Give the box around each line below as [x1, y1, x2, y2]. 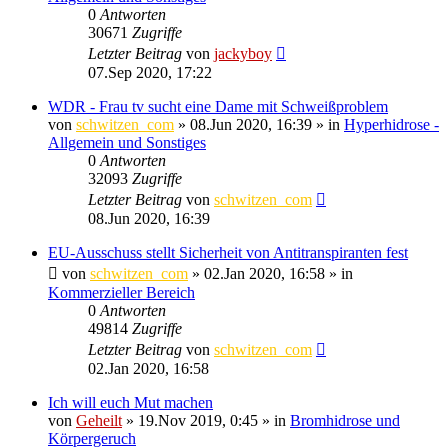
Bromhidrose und [290, 411, 400, 429]
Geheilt [76, 411, 122, 429]
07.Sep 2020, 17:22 [88, 63, 212, 81]
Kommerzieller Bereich [48, 283, 195, 301]
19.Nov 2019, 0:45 [138, 411, 258, 429]
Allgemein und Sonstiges [48, 133, 206, 151]
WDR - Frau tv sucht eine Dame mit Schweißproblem [48, 97, 388, 115]
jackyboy [214, 44, 272, 62]
